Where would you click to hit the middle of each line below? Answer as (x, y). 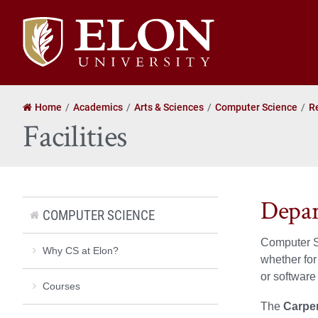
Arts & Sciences (169, 106)
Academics (98, 106)
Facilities (75, 136)
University (46, 41)
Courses (61, 286)
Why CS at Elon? (81, 250)
